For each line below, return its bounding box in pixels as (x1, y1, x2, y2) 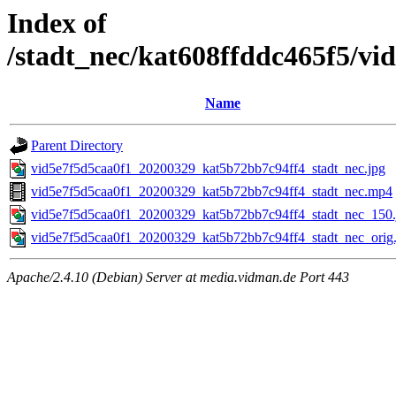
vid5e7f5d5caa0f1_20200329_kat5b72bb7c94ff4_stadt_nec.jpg (31, 161, 385, 177)
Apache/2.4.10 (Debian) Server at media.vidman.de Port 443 (7, 270, 349, 286)
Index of (7, 7, 107, 39)
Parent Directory (31, 138, 123, 154)
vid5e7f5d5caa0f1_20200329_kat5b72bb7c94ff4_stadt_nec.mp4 (31, 184, 392, 200)
